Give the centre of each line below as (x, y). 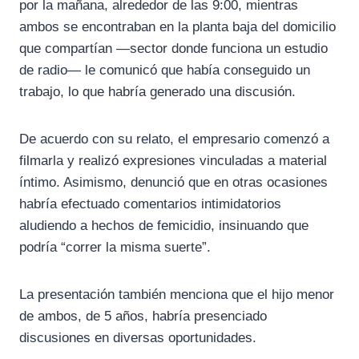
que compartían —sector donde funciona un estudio (173, 49)
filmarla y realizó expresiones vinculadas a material (173, 161)
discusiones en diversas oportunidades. (138, 338)
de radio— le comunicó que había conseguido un (165, 71)
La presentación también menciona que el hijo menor (177, 295)
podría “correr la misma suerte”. (115, 248)
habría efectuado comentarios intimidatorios (150, 204)
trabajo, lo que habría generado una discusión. (157, 92)
